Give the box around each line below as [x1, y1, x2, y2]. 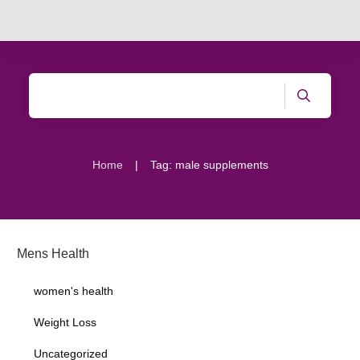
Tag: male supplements [149, 158, 268, 171]
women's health [34, 284, 113, 297]
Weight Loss [34, 316, 96, 329]
